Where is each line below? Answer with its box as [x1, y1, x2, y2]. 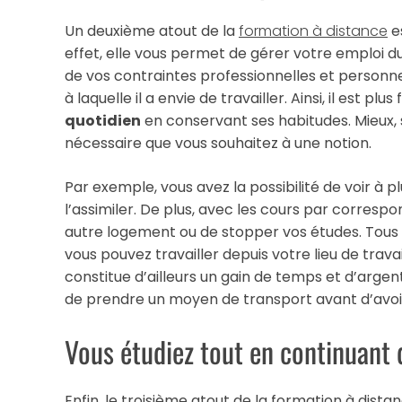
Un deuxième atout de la [65, 20, 239, 41]
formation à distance [239, 20, 388, 41]
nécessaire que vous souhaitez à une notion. [65, 132, 371, 153]
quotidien [65, 109, 141, 131]
